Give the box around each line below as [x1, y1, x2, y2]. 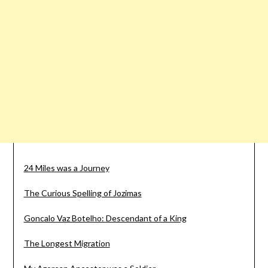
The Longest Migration [23, 237, 110, 248]
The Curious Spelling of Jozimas [23, 187, 142, 198]
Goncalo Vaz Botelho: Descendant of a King [23, 212, 187, 223]
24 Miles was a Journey [23, 162, 109, 173]
